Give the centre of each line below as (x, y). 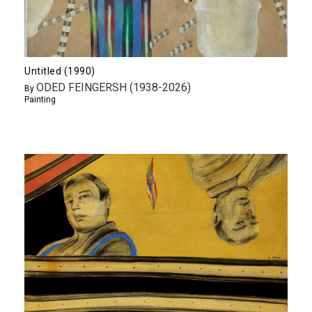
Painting (40, 100)
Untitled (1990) (60, 71)
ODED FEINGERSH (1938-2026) (114, 88)
